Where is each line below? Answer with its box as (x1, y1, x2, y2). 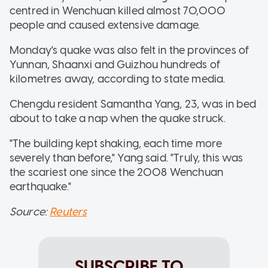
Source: (10, 205, 50, 218)
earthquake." (10, 179, 71, 193)
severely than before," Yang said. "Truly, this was (10, 151, 243, 165)
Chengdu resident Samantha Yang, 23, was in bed (10, 97, 256, 111)
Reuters (50, 205, 87, 218)
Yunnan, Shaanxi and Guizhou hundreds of (10, 57, 220, 71)
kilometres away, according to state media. (10, 72, 226, 86)
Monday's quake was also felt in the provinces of (10, 43, 249, 57)
